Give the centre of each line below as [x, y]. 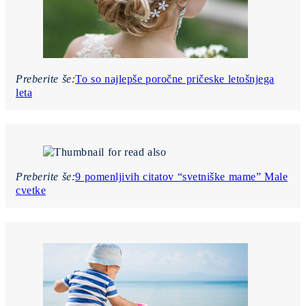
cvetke [31, 190]
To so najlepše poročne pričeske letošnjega [175, 79]
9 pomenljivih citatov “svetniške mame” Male [181, 176]
